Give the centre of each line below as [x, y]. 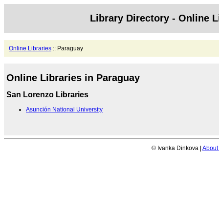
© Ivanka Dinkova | [177, 148]
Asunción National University [64, 109]
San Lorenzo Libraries [47, 94]
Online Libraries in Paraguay [73, 78]
